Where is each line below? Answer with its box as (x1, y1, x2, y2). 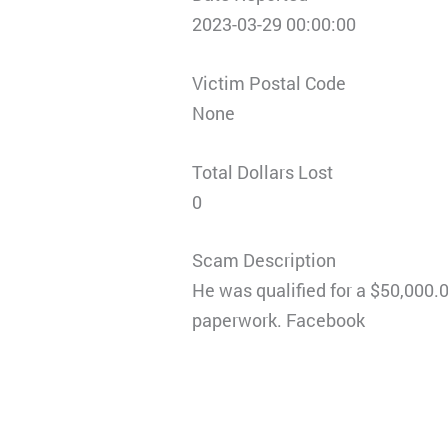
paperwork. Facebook (192, 308, 366, 333)
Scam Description (192, 248, 337, 273)
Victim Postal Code (192, 70, 347, 95)
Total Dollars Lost (192, 159, 334, 184)
